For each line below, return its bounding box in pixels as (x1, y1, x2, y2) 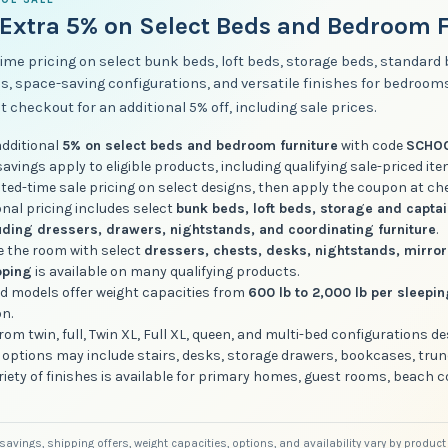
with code (338, 136, 407, 154)
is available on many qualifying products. (32, 262, 300, 280)
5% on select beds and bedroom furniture (62, 136, 339, 154)
